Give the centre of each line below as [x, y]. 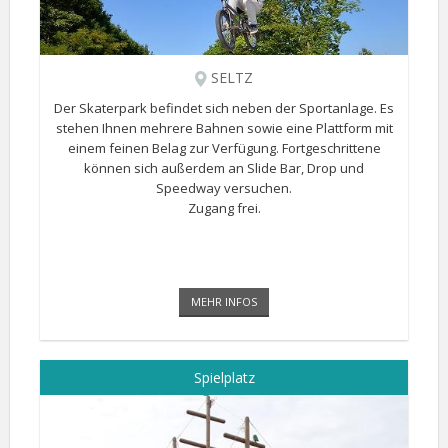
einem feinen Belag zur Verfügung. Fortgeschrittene [224, 148]
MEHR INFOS [224, 301]
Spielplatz [224, 377]
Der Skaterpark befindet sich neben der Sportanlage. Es [224, 108]
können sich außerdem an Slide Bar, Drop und [224, 168]
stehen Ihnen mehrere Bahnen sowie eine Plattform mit [224, 128]
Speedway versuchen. [224, 188]
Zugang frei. [224, 208]
